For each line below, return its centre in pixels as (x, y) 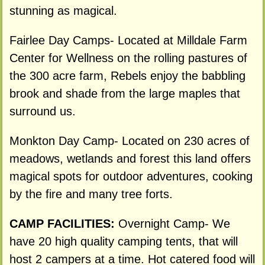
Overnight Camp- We (174, 223)
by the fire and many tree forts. (91, 194)
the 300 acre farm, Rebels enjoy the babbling (127, 76)
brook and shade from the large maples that (125, 94)
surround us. (42, 112)
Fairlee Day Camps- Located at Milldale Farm (128, 41)
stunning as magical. (63, 11)
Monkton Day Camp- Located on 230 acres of (129, 141)
